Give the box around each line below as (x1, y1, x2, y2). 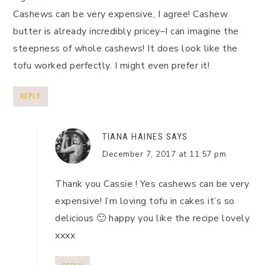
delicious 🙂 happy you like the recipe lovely (55, 212, 250, 225)
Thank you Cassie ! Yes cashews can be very (55, 177, 249, 191)
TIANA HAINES (102, 131, 163, 143)
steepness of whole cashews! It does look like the (13, 42, 238, 56)
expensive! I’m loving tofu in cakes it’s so (55, 195, 235, 208)
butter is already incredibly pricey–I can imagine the (13, 25, 239, 38)
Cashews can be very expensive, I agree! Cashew (13, 8, 228, 21)
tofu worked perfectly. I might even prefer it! (13, 59, 209, 73)
